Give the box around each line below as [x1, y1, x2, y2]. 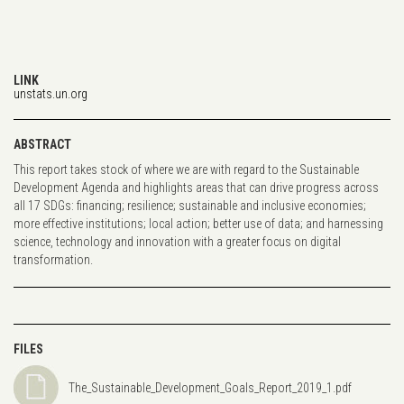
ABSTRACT [14, 136, 71, 151]
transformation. [14, 252, 93, 267]
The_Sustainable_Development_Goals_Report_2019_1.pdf [69, 380, 352, 395]
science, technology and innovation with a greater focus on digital [14, 234, 341, 249]
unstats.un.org [14, 86, 87, 101]
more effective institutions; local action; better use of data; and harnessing [14, 216, 383, 231]
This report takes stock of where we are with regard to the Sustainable [14, 161, 359, 177]
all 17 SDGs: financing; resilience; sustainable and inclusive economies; [14, 197, 366, 213]
